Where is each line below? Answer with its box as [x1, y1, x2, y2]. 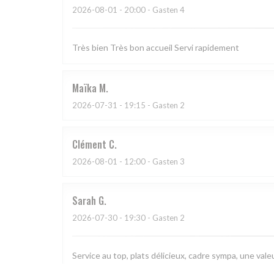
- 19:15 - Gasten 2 [117, 100, 185, 111]
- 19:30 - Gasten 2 [117, 213, 185, 223]
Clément [72, 137, 106, 152]
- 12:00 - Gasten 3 [117, 157, 185, 167]
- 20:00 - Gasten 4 [117, 5, 185, 15]
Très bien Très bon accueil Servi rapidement [72, 42, 239, 53]
